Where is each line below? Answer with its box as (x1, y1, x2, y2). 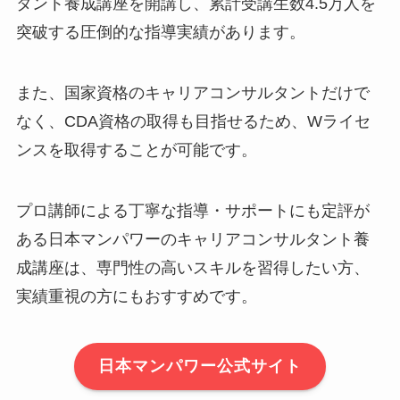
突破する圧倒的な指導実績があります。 (15, 23, 305, 42)
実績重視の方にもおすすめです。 (15, 287, 257, 305)
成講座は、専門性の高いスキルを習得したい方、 (15, 258, 370, 277)
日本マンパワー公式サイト (98, 357, 302, 376)
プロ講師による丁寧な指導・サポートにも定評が (15, 201, 370, 220)
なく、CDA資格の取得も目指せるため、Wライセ (15, 112, 371, 131)
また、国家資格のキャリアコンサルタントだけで (15, 84, 370, 103)
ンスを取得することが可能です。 (15, 141, 257, 160)
